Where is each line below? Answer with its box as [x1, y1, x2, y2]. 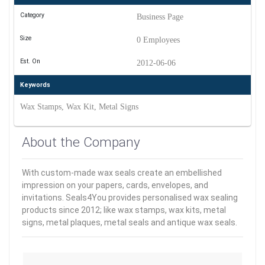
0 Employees [136, 35, 180, 44]
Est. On [20, 57, 40, 65]
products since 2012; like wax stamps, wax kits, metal [22, 205, 226, 215]
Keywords [20, 81, 50, 89]
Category [20, 11, 44, 19]
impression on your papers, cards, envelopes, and [22, 180, 208, 190]
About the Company [22, 134, 140, 150]
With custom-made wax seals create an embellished [22, 168, 222, 177]
